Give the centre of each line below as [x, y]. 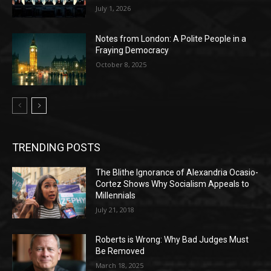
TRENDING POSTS [56, 147]
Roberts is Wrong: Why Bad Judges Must [172, 240]
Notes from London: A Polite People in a [171, 39]
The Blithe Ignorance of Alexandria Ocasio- [177, 172]
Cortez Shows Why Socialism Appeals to [173, 184]
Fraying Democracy [132, 51]
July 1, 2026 [113, 8]
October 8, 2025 [121, 65]
